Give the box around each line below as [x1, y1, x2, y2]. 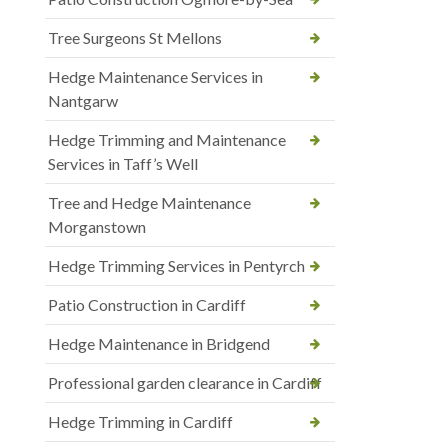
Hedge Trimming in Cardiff [48, 411, 233, 431]
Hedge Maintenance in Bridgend [48, 333, 270, 353]
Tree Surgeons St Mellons [48, 27, 222, 47]
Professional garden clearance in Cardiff [48, 372, 322, 392]
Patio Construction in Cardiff [48, 294, 246, 314]
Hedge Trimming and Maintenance [48, 129, 286, 149]
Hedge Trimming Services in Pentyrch [48, 255, 305, 275]
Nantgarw [48, 90, 118, 110]
